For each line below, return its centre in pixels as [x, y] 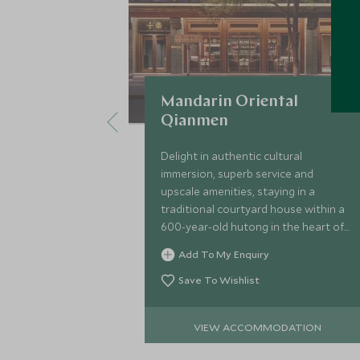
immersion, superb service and [237, 174]
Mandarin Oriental [229, 102]
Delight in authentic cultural [231, 156]
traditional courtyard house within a [253, 209]
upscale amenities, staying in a [238, 191]
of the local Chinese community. [241, 262]
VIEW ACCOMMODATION [258, 327]
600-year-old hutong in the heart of [252, 227]
